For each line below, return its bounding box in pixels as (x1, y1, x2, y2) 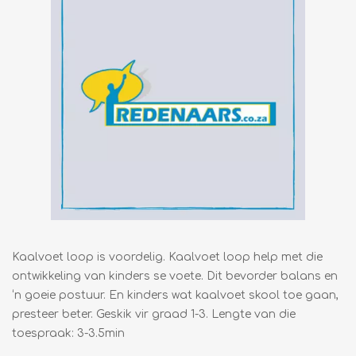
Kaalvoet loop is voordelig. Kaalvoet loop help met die (12, 251, 323, 264)
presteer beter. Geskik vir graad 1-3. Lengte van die (12, 308, 296, 321)
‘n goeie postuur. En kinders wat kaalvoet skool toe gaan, (12, 289, 339, 302)
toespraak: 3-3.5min (12, 327, 125, 340)
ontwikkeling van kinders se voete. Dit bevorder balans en (12, 270, 338, 283)
